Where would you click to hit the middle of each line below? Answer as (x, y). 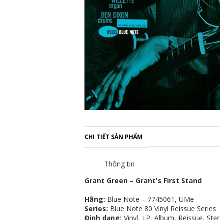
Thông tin (119, 164)
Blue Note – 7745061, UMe (150, 199)
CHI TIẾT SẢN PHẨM (113, 137)
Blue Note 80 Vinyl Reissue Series (162, 208)
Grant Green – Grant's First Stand (143, 180)
